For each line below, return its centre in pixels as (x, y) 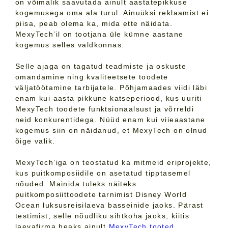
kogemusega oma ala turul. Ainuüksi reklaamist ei (112, 13)
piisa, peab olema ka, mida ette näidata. (94, 24)
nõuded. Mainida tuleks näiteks (76, 184)
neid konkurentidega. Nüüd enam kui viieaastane (110, 120)
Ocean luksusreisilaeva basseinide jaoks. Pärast (109, 205)
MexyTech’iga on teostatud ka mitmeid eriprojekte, (113, 163)
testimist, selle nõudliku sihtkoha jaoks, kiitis (103, 216)
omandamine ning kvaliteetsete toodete (92, 77)
